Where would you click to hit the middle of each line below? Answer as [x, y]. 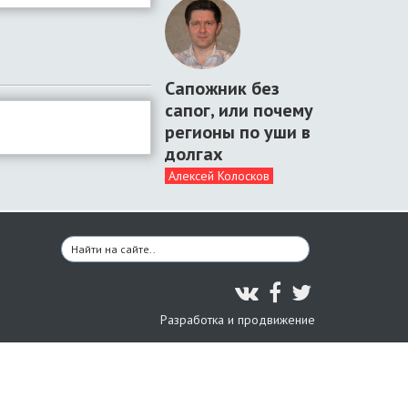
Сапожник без [222, 88]
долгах [194, 154]
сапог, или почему [239, 110]
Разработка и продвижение [238, 320]
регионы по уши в [238, 132]
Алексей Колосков [219, 176]
